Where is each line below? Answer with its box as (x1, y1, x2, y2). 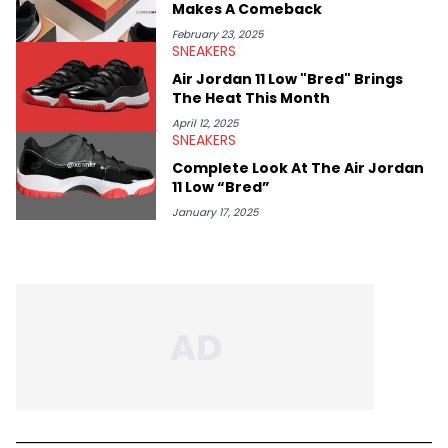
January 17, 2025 (172, 204, 259, 220)
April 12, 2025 (172, 115, 239, 131)
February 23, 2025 (172, 26, 264, 42)
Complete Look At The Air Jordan (172, 157, 424, 178)
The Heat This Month (172, 87, 330, 108)
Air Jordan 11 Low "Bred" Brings (172, 68, 403, 89)
